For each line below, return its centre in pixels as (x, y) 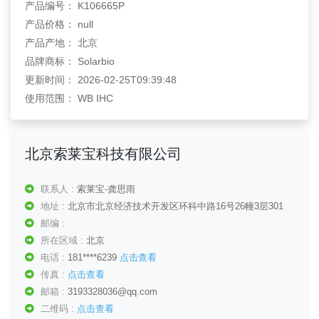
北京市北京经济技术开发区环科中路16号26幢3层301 (176, 206)
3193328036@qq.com (113, 292)
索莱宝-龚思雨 (106, 189)
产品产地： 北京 (61, 43)
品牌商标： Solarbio (70, 61)
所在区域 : (63, 240)
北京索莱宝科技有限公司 (103, 154)
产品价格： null (59, 24)
